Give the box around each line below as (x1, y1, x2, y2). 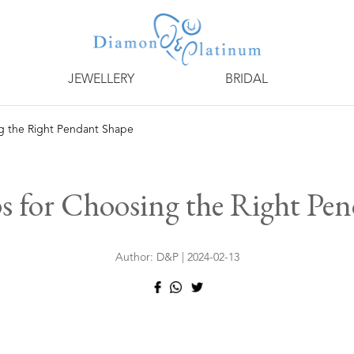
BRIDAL (224, 73, 268, 86)
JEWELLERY (67, 73, 134, 86)
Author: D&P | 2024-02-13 (115, 252, 239, 263)
